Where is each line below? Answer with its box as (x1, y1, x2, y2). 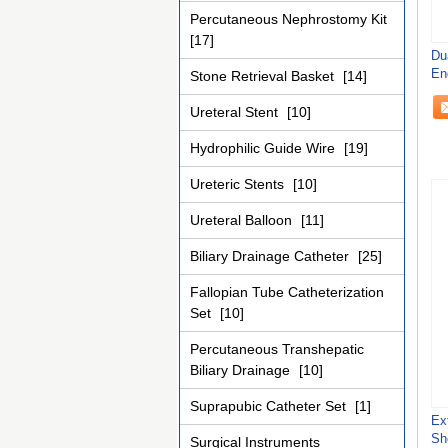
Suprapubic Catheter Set (190, 398, 350, 414)
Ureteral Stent (190, 104, 282, 120)
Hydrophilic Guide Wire (190, 140, 339, 156)
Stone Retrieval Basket (190, 68, 338, 84)
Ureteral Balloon (190, 212, 296, 228)
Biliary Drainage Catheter (190, 248, 353, 264)
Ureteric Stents (190, 176, 288, 192)
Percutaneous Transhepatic (190, 341, 364, 357)
